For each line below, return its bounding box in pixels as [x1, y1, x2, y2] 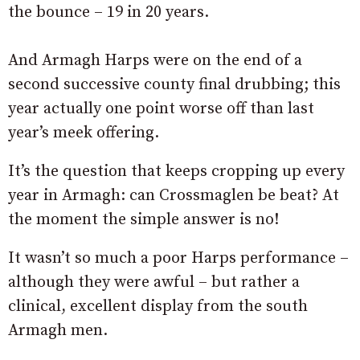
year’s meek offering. [8, 122, 159, 143]
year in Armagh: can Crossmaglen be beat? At [8, 185, 339, 206]
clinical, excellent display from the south [8, 296, 308, 317]
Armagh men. [8, 320, 108, 341]
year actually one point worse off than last [8, 98, 314, 119]
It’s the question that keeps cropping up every [8, 161, 345, 182]
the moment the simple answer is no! [8, 209, 279, 230]
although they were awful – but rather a [8, 272, 300, 292]
